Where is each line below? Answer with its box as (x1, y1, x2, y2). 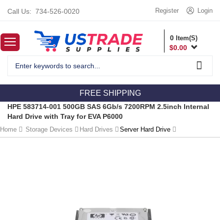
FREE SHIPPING (79, 89, 141, 98)
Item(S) (174, 34, 198, 42)
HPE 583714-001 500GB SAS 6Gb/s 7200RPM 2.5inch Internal (7, 103, 209, 111)
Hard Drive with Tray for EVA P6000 (7, 112, 123, 121)
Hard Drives (80, 126, 113, 134)
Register (155, 7, 179, 14)
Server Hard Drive (120, 126, 170, 134)
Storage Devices (26, 126, 73, 134)
